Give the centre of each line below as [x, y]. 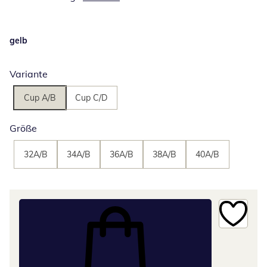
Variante [29, 74]
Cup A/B [40, 97]
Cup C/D [91, 97]
